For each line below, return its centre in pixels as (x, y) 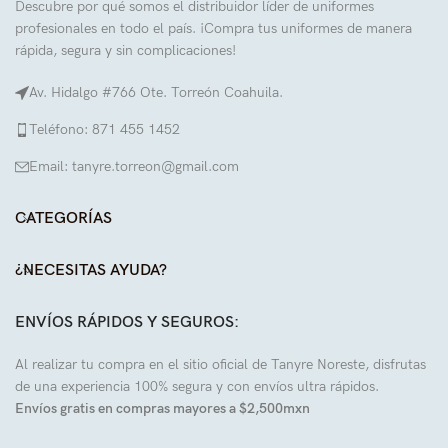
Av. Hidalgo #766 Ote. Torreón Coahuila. (156, 93)
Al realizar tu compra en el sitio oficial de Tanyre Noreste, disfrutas (220, 365)
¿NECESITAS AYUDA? (91, 271)
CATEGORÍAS (63, 219)
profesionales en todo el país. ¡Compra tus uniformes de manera (213, 29)
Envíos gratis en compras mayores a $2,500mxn (162, 409)
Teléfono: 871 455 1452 (104, 130)
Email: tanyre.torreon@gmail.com (134, 167)
